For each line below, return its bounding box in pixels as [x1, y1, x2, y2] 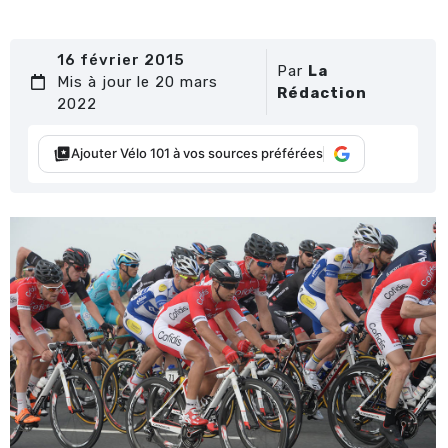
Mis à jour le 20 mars [57, 72, 219, 91]
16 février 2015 [57, 50, 186, 69]
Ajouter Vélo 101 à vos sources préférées [71, 145, 323, 162]
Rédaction [277, 83, 368, 102]
